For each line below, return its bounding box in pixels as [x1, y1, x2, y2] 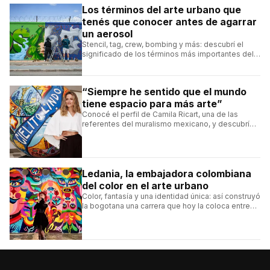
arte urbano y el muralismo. [82, 58, 177, 68]
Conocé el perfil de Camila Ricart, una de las [82, 109, 238, 119]
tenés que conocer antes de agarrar [82, 15, 257, 28]
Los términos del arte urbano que [82, 3, 241, 16]
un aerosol [82, 27, 133, 40]
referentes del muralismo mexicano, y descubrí [82, 119, 250, 128]
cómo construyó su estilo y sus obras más [82, 128, 231, 138]
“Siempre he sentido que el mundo [82, 85, 246, 98]
